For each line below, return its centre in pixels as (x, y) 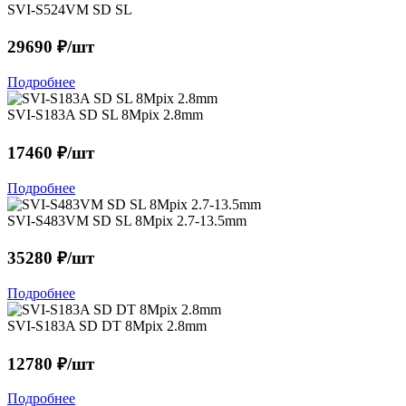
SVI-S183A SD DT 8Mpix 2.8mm (107, 325)
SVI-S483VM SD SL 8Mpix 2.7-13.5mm (127, 220)
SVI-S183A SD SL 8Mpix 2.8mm (105, 115)
